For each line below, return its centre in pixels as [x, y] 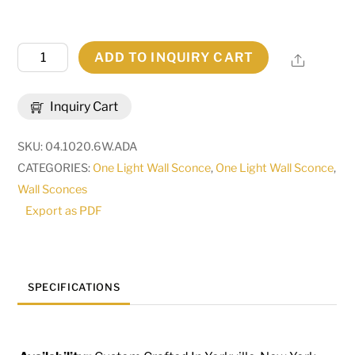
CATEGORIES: [55, 168]
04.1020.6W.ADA [92, 147]
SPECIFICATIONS [74, 288]
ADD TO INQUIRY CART [174, 58]
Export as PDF [64, 211]
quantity [41, 202]
